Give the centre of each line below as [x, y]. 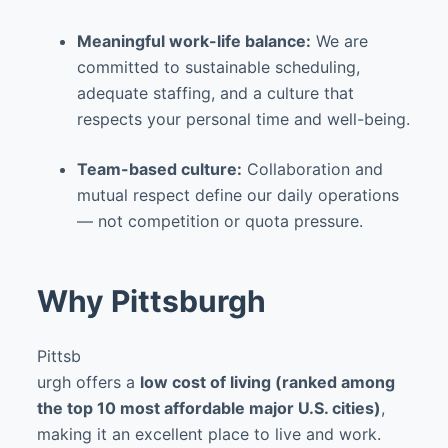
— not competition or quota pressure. [219, 221]
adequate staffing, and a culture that [215, 93]
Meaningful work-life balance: [193, 41]
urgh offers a [88, 382]
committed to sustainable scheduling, [218, 67]
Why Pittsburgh [151, 301]
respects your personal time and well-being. [243, 119]
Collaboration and [312, 169]
